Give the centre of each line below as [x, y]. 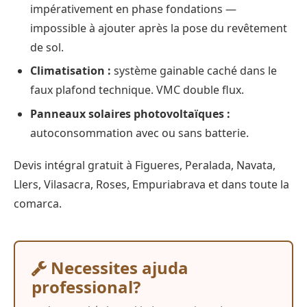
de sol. [47, 47]
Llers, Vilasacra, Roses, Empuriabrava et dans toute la [151, 184]
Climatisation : [71, 71]
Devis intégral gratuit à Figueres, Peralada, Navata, [145, 165]
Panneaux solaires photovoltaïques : [130, 113]
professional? [86, 286]
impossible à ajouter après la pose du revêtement [159, 28]
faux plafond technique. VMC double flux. [137, 90]
